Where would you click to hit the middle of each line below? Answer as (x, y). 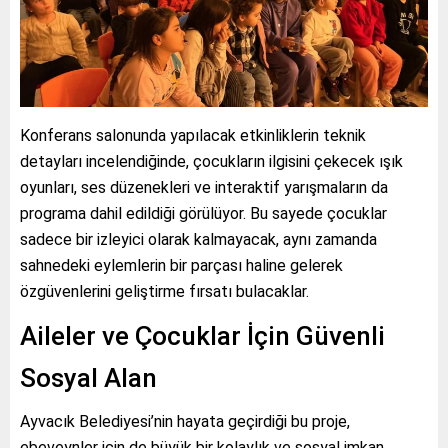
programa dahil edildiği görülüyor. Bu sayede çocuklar (203, 213)
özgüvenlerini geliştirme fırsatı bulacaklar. (164, 291)
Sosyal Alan (88, 377)
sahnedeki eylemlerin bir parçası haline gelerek (181, 265)
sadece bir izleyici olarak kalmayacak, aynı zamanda (198, 239)
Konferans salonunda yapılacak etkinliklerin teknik (193, 135)
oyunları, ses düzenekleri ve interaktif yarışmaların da (204, 187)
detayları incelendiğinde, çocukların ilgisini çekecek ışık (211, 161)
